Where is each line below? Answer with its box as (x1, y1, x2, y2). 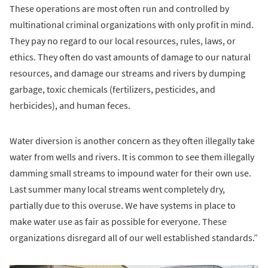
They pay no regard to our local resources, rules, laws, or (10, 34, 236, 47)
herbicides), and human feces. (10, 99, 130, 111)
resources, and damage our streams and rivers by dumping (10, 66, 245, 79)
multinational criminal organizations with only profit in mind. (10, 18, 254, 31)
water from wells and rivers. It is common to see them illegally (10, 150, 254, 163)
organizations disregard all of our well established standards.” (10, 231, 258, 243)
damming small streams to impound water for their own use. (10, 166, 251, 179)
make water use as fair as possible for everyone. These (10, 215, 227, 227)
